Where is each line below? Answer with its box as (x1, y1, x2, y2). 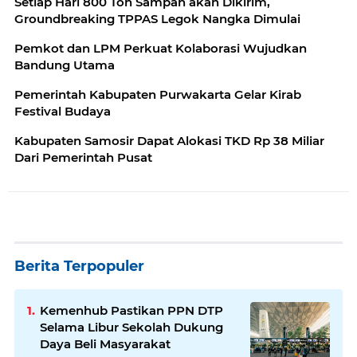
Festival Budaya (14, 104, 111, 120)
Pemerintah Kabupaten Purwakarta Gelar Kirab (14, 87, 301, 103)
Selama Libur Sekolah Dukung (40, 320, 223, 335)
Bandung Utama (14, 57, 115, 73)
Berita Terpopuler (14, 257, 144, 276)
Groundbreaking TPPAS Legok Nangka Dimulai (14, 11, 300, 27)
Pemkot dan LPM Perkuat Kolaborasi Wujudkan (14, 41, 307, 57)
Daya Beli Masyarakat (40, 336, 171, 352)
